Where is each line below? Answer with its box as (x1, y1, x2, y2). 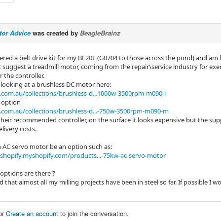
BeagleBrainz (80, 28, 120, 37)
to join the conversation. (58, 209, 129, 218)
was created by (31, 28, 80, 37)
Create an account (6, 209, 58, 218)
